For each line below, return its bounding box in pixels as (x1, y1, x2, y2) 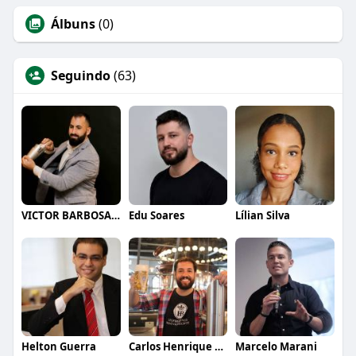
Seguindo (50, 66, 110, 84)
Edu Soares (128, 207, 184, 222)
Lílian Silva (235, 207, 291, 222)
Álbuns (50, 14, 95, 33)
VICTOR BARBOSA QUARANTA (110, 207, 120, 222)
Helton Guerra (21, 339, 96, 354)
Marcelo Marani (235, 339, 318, 354)
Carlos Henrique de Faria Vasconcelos (214, 339, 223, 354)
